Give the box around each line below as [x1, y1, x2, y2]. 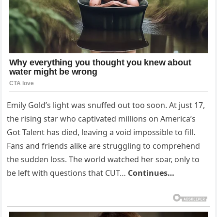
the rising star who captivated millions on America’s [7, 113, 196, 124]
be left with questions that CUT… [7, 167, 128, 178]
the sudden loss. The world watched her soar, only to [7, 154, 200, 165]
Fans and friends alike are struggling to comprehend [7, 140, 201, 151]
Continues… [128, 167, 175, 178]
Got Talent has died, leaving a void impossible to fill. [7, 126, 196, 138]
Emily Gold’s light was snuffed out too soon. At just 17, [7, 99, 205, 110]
